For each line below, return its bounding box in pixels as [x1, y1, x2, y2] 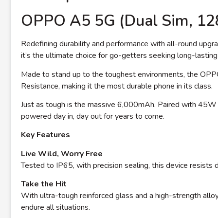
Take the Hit [21, 179, 67, 190]
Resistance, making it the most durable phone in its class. [21, 80, 213, 91]
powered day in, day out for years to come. [21, 111, 164, 122]
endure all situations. [21, 202, 90, 213]
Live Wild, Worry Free [21, 148, 103, 159]
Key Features [21, 129, 70, 141]
